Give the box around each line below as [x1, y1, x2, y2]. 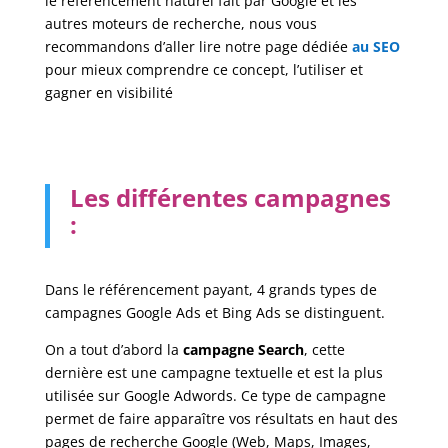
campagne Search [182, 339, 304, 359]
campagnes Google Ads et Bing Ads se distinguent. [44, 302, 389, 322]
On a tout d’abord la [44, 339, 183, 359]
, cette [303, 339, 345, 359]
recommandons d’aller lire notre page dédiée [44, 36, 352, 56]
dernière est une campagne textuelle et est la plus [44, 362, 383, 382]
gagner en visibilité [44, 82, 173, 102]
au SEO [351, 36, 400, 56]
